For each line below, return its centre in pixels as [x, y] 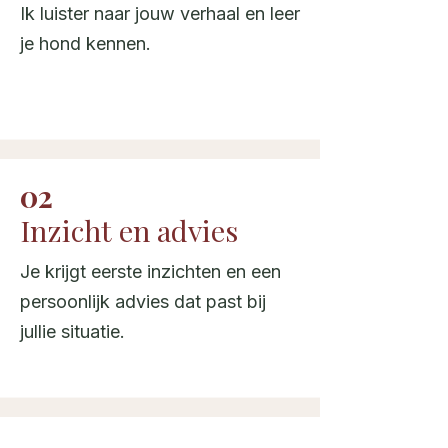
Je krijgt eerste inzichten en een [150, 271]
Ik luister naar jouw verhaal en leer [160, 13]
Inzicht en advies [129, 230]
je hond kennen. [85, 43]
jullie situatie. [72, 331]
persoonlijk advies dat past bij [143, 301]
